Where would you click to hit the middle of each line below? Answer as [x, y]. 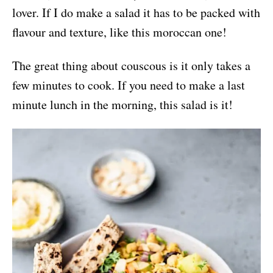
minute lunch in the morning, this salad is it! [122, 105]
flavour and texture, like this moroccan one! [119, 32]
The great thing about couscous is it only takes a [131, 66]
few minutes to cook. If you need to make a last [129, 85]
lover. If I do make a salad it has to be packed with [136, 13]
